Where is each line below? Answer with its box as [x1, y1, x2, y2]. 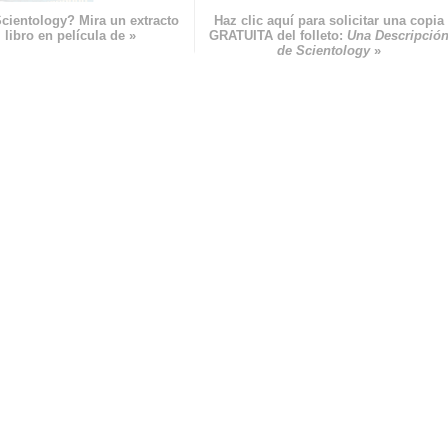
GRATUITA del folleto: [209, 28, 348, 44]
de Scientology [277, 43, 371, 59]
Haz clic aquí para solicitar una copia [214, 13, 445, 29]
